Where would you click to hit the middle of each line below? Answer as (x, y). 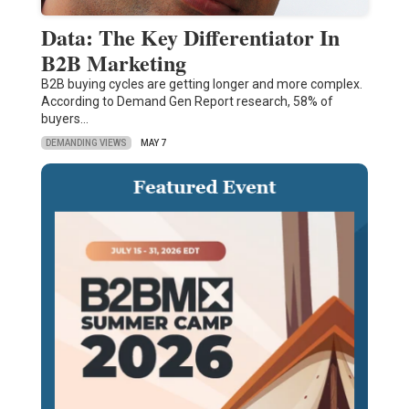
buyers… (64, 119)
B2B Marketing (113, 63)
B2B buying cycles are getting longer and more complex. (201, 84)
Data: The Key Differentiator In (190, 37)
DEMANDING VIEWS (86, 142)
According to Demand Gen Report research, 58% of (187, 102)
